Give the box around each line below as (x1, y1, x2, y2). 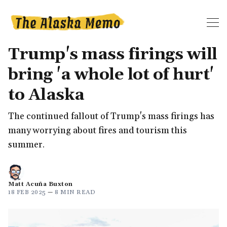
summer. (8, 138, 45, 150)
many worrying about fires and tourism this (8, 124, 187, 136)
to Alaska (8, 84, 85, 105)
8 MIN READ (55, 188, 95, 196)
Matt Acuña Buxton (8, 180, 73, 188)
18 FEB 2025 (8, 188, 46, 196)
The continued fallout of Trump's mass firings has (8, 110, 214, 122)
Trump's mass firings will (8, 44, 217, 65)
